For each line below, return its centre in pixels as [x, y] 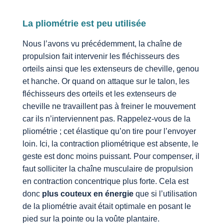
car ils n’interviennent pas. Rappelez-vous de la [106, 119]
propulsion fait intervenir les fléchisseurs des [101, 56]
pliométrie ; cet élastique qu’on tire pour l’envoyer [109, 131]
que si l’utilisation [165, 194]
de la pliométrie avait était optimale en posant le [106, 206]
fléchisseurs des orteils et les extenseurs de [99, 94]
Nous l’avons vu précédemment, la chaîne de [102, 44]
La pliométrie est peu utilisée [84, 24]
